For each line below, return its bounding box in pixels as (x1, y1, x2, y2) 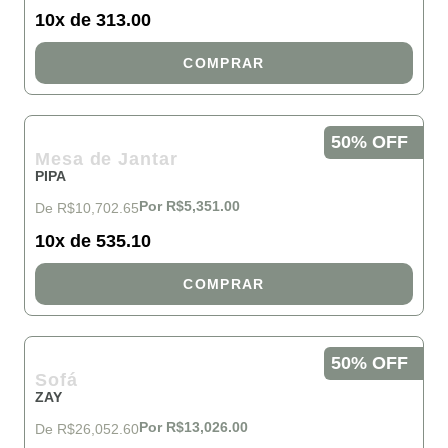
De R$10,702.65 (35, 200, 139, 216)
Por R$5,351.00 (139, 198, 240, 214)
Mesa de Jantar (35, 149, 178, 169)
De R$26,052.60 (35, 421, 139, 437)
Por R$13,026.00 (139, 419, 248, 435)
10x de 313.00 (35, 10, 151, 30)
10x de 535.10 (35, 231, 151, 251)
